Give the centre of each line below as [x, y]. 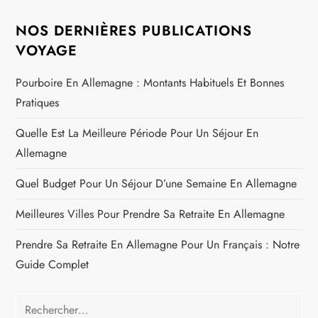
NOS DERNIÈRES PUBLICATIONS [134, 31]
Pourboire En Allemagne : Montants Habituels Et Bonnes [150, 83]
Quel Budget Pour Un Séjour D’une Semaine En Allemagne [157, 184]
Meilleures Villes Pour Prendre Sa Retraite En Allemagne [150, 214]
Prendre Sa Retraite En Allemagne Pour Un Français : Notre [158, 245]
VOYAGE [47, 51]
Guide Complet [53, 265]
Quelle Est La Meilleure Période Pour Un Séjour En [137, 133]
